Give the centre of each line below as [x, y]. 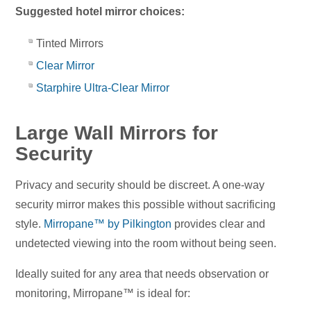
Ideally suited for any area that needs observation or [142, 274]
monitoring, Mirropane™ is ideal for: [103, 294]
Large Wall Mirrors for [117, 133]
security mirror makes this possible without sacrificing [146, 205]
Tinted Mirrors [70, 44]
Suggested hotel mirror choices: [100, 12]
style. [30, 224]
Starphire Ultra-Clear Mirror [103, 88]
